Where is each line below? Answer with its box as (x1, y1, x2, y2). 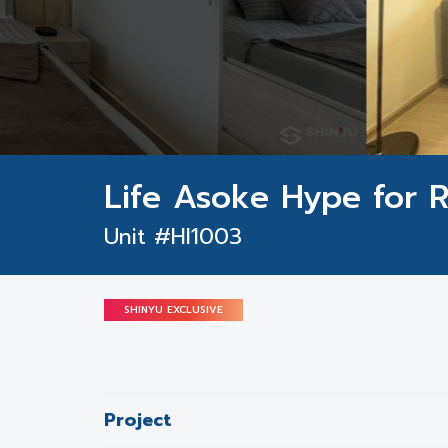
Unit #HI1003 (104, 220, 242, 253)
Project (104, 406, 172, 434)
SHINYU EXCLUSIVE (124, 302, 223, 317)
